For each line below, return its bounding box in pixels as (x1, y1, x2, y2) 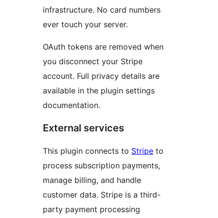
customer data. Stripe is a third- (43, 189, 161, 200)
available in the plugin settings (43, 85, 155, 95)
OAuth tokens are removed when (43, 41, 163, 52)
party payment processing (43, 204, 140, 214)
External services (43, 122, 124, 134)
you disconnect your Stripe (43, 56, 143, 66)
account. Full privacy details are (43, 71, 160, 81)
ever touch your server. (43, 19, 128, 29)
